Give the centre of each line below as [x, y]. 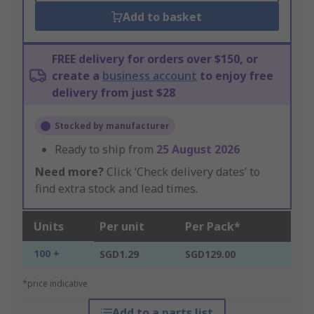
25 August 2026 [198, 150]
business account [150, 76]
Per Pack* [213, 227]
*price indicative [55, 284]
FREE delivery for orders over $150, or [155, 59]
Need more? [69, 172]
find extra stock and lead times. [116, 189]
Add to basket [163, 17]
